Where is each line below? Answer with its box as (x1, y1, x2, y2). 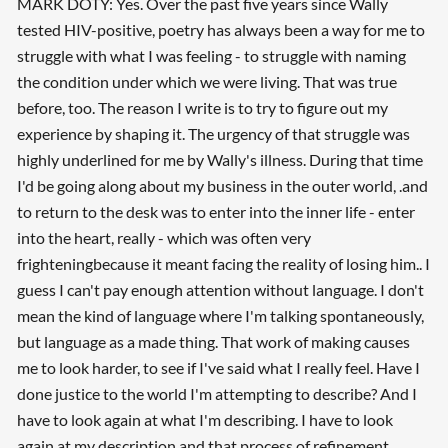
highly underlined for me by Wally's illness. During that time (16, 149, 423, 169)
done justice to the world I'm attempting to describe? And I (16, 383, 417, 403)
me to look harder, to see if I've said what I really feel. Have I (16, 357, 420, 377)
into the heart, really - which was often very (16, 227, 311, 247)
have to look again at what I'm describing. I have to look (16, 409, 393, 429)
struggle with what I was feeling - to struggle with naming (16, 45, 406, 65)
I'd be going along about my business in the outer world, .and (16, 175, 428, 195)
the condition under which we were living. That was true (16, 71, 397, 91)
